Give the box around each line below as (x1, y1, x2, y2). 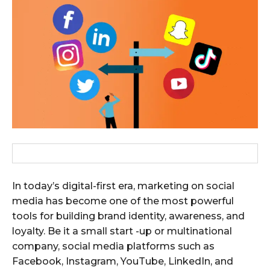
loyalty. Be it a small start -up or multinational (12, 225, 232, 237)
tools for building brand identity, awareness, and (12, 210, 245, 222)
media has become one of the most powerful (12, 195, 234, 207)
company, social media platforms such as (12, 240, 215, 252)
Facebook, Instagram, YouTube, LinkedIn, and (12, 255, 233, 267)
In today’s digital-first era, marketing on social (12, 180, 234, 192)
